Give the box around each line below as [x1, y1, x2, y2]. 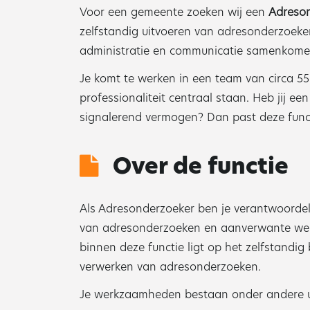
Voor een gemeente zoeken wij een [80, 4, 268, 20]
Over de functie [113, 150, 289, 181]
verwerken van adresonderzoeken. [80, 259, 261, 275]
